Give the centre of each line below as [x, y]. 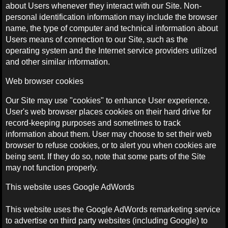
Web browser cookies [45, 81]
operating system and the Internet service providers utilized [111, 50]
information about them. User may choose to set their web [109, 134]
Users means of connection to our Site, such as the [97, 39]
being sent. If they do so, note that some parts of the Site [106, 156]
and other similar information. [58, 62]
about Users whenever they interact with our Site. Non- [104, 6]
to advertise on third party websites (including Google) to [107, 220]
